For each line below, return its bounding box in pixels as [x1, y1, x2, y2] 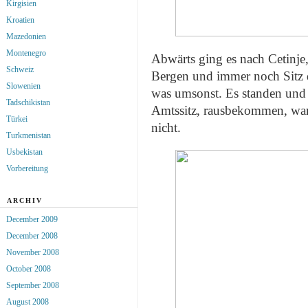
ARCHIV [6, 196, 43, 204]
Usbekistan [6, 146, 43, 157]
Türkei [6, 113, 27, 124]
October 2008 [6, 263, 51, 274]
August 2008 [6, 296, 49, 307]
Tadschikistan [6, 97, 50, 107]
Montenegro [6, 47, 46, 58]
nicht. [151, 120, 181, 135]
